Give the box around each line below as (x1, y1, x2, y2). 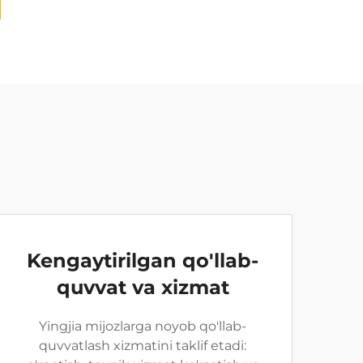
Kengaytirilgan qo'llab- (27, 249, 258, 272)
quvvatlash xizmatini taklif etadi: (39, 338, 246, 353)
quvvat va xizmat (56, 275, 229, 299)
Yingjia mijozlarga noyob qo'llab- (39, 318, 246, 334)
